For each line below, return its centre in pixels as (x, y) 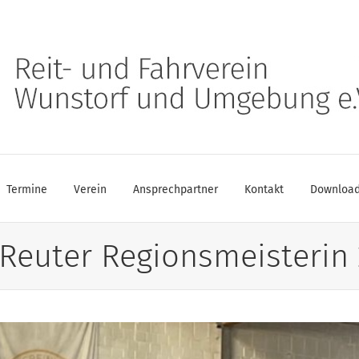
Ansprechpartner (175, 189)
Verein (90, 189)
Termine (26, 189)
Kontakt (264, 189)
